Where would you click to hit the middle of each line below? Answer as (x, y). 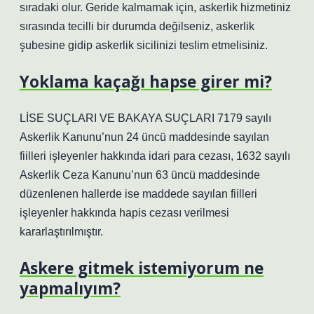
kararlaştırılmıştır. (61, 232)
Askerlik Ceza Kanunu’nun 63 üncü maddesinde (140, 175)
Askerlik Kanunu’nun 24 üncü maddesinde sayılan (144, 137)
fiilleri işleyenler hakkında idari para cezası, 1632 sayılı (155, 156)
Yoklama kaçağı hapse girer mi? (146, 82)
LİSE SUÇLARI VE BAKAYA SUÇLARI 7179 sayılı (145, 118)
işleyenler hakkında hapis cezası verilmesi (124, 213)
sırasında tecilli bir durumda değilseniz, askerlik (137, 26)
